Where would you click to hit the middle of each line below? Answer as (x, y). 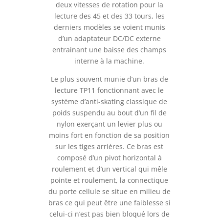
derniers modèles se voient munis (109, 27)
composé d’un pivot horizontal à (109, 157)
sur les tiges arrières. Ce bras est (109, 146)
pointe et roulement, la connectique (109, 180)
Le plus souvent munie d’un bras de (109, 79)
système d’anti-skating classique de (109, 101)
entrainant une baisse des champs (109, 49)
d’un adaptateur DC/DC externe (109, 38)
